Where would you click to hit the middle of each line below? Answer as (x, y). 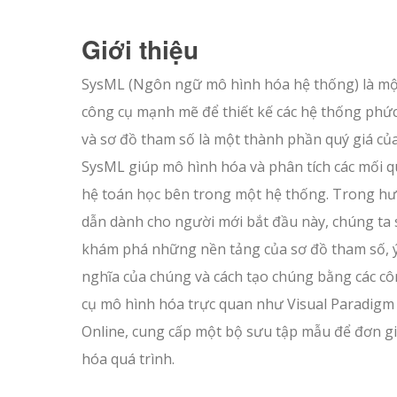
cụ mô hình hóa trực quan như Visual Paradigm (238, 304)
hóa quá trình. (128, 359)
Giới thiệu (140, 49)
